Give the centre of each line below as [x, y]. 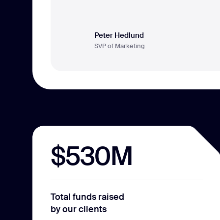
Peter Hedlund [119, 35]
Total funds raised [87, 197]
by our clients [78, 209]
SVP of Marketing [119, 46]
